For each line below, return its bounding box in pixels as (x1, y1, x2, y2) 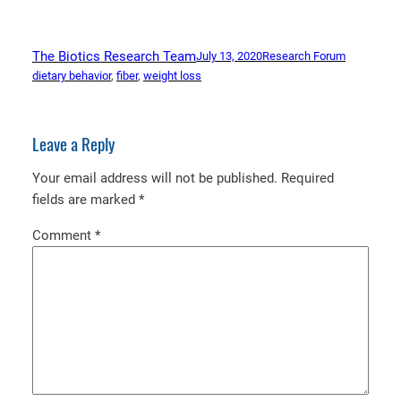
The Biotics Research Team (32, 47, 196, 64)
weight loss (143, 68, 201, 82)
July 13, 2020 (196, 48, 262, 63)
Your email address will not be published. (32, 170, 277, 187)
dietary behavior (32, 68, 111, 82)
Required (281, 170, 334, 187)
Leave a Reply (32, 132, 115, 156)
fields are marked (32, 192, 139, 209)
